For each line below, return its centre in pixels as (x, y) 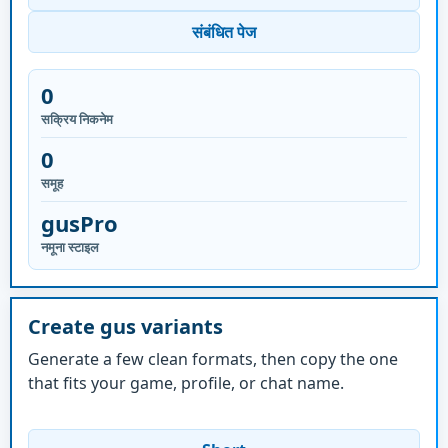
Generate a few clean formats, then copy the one (213, 358)
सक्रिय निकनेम (77, 119)
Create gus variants (125, 326)
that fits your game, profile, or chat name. (186, 382)
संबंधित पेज (224, 32)
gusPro (79, 223)
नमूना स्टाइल (70, 247)
